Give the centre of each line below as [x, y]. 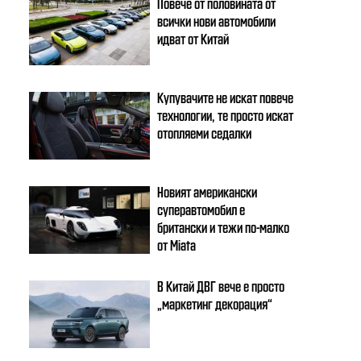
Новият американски [207, 191]
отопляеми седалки [205, 132]
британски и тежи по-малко [224, 226]
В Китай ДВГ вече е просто [221, 285]
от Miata [177, 244]
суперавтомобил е [201, 209]
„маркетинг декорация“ [215, 303]
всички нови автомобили [217, 20]
